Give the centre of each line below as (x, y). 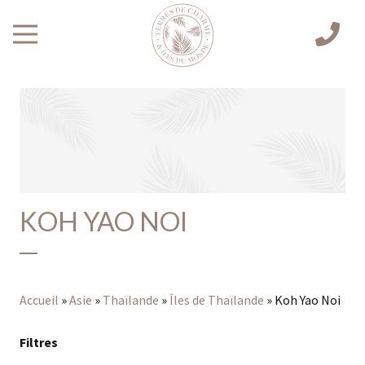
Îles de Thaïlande (217, 299)
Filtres (39, 342)
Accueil (39, 299)
